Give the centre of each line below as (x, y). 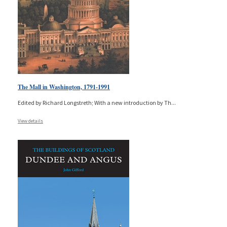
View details (30, 121)
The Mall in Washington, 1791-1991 (64, 87)
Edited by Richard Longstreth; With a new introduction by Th (94, 102)
